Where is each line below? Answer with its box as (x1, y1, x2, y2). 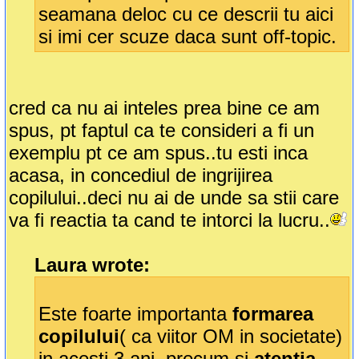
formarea (232, 303, 314, 325)
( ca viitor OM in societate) (119, 325, 343, 348)
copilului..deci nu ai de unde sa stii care (9, 187, 340, 209)
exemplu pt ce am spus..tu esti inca (9, 142, 309, 164)
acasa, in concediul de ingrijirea (9, 164, 273, 187)
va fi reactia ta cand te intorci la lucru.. (9, 209, 331, 232)
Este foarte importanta (38, 303, 233, 325)
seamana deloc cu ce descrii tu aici (38, 3, 334, 26)
